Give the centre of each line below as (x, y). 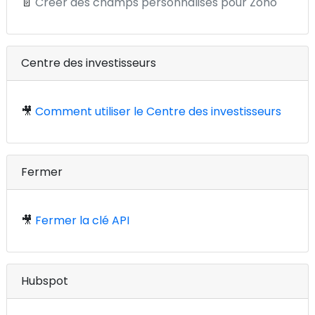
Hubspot (45, 281)
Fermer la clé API (82, 220)
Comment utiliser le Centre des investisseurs (158, 111)
